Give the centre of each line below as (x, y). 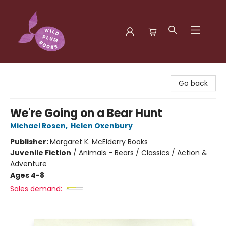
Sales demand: (36, 189)
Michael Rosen (38, 126)
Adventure (29, 164)
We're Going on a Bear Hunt (86, 113)
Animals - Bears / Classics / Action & (143, 153)
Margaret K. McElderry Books (99, 142)
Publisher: (30, 142)
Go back (193, 83)
